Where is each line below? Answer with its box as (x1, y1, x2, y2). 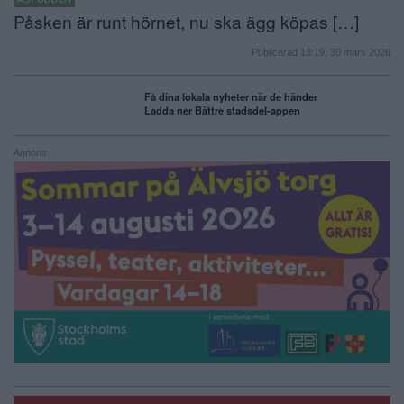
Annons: (14, 146, 50, 158)
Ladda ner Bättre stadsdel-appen (144, 102, 300, 117)
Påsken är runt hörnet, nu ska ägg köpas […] (14, 8, 359, 33)
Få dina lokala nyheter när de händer (144, 88, 317, 104)
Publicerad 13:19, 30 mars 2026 (252, 46, 390, 58)
